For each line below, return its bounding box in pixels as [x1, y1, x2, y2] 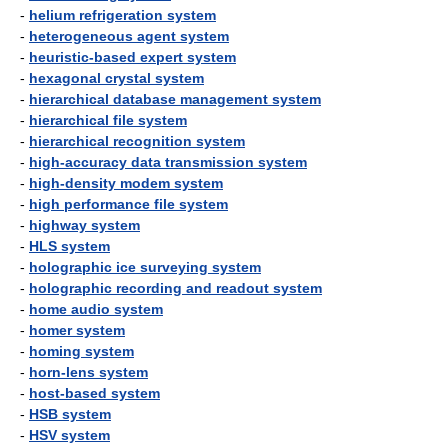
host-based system [29, 385, 160, 401]
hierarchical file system [29, 112, 187, 128]
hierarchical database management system [29, 91, 321, 107]
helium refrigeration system [29, 7, 216, 23]
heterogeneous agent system [29, 28, 229, 44]
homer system [29, 322, 125, 338]
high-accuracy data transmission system [29, 154, 307, 170]
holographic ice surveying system [29, 259, 261, 275]
